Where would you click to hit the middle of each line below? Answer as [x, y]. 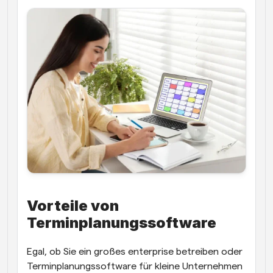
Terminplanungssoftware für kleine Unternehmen [135, 266]
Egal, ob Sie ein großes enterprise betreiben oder [135, 251]
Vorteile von [73, 205]
